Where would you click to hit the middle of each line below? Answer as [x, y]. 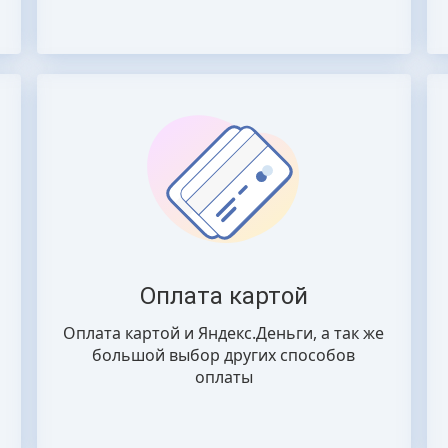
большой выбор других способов [224, 355]
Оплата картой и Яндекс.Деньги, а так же [224, 333]
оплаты [223, 377]
